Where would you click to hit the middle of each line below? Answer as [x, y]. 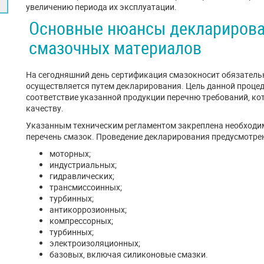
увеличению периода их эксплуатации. [101, 7]
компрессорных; [81, 221]
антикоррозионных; [88, 209]
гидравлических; [82, 176]
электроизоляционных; [95, 243]
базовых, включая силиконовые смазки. [129, 254]
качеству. [46, 108]
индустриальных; [83, 165]
